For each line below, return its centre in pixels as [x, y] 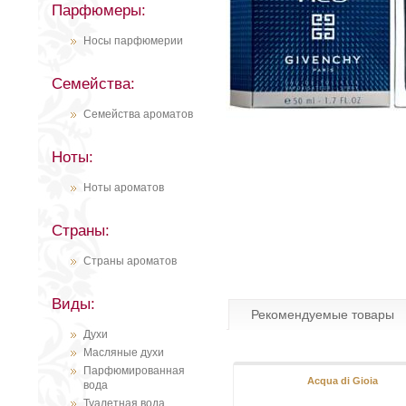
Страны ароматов [130, 261]
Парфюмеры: [99, 10]
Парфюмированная [134, 371]
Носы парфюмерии [133, 41]
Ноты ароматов [124, 188]
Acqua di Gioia [343, 381]
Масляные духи [124, 353]
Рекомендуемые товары [322, 315]
